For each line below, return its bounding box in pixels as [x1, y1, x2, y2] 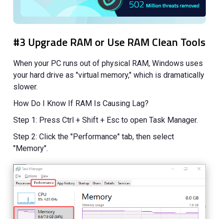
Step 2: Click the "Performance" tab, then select [13, 131, 175, 141]
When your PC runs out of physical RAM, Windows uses [13, 58, 203, 68]
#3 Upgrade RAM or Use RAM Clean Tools [13, 33, 206, 50]
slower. [13, 82, 38, 91]
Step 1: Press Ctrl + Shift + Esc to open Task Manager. [13, 115, 198, 125]
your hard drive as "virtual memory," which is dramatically [13, 70, 205, 80]
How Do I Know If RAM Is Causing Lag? [13, 98, 149, 108]
